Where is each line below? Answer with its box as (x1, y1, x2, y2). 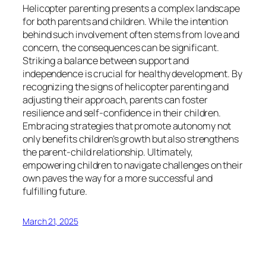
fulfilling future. (23, 184, 88, 198)
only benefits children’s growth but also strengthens (23, 132, 239, 145)
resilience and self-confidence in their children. (23, 106, 221, 119)
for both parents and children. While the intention (23, 14, 228, 28)
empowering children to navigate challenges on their (23, 158, 243, 172)
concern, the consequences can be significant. (23, 40, 219, 54)
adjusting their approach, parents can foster (23, 93, 208, 106)
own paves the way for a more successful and (23, 171, 213, 185)
